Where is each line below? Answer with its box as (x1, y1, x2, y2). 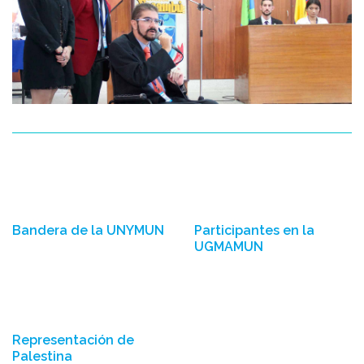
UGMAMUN (194, 239, 263, 254)
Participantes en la (194, 223, 314, 238)
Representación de (12, 332, 134, 348)
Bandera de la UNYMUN (12, 223, 164, 238)
